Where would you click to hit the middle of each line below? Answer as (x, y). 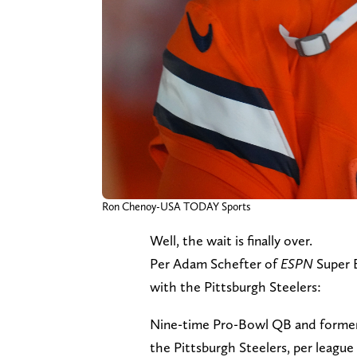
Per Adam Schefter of (215, 263)
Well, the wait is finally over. (233, 240)
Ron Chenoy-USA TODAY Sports (177, 206)
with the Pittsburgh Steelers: (235, 286)
